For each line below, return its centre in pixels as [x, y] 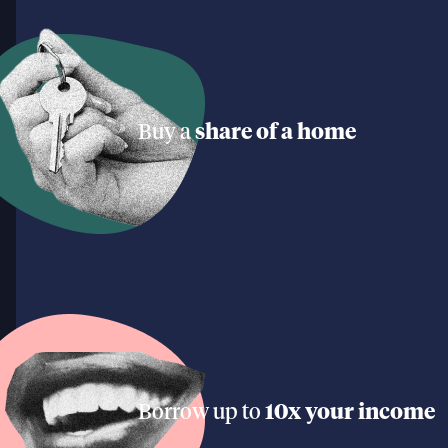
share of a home [275, 133]
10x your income [350, 413]
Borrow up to [201, 413]
